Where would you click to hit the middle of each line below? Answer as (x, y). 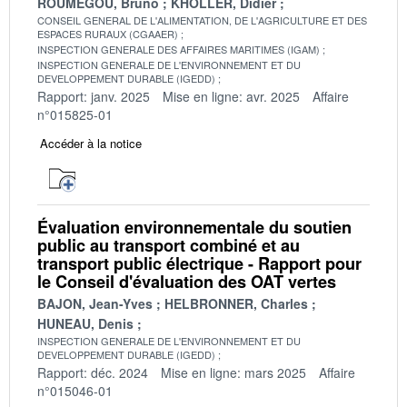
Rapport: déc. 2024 (93, 372)
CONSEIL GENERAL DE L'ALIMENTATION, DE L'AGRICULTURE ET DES (202, 20)
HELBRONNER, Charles (236, 303)
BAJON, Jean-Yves (95, 303)
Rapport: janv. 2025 (94, 96)
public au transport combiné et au (169, 245)
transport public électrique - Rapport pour (199, 263)
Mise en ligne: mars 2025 (233, 372)
